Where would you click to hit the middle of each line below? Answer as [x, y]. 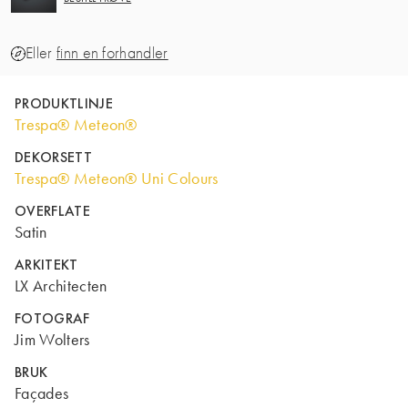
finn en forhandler [112, 53]
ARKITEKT [46, 265]
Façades [42, 393]
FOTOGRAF [52, 318]
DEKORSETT [53, 157]
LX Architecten [61, 286]
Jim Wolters [52, 340]
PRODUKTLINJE [64, 103]
